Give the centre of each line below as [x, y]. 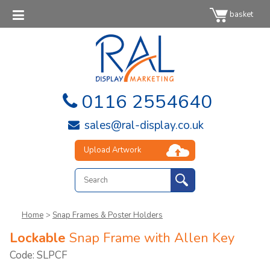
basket [241, 14]
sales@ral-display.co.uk [142, 125]
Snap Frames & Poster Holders [108, 215]
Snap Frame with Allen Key [150, 238]
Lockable [38, 238]
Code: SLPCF [39, 255]
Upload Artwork [112, 150]
